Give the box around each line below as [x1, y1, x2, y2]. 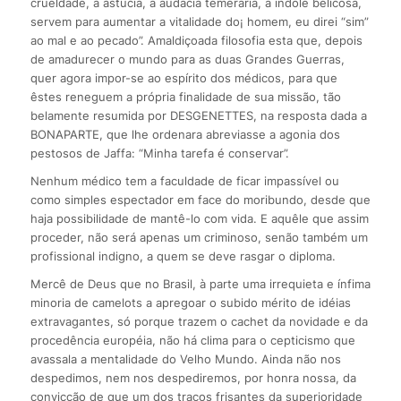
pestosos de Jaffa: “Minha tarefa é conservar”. [30, 146, 289, 161]
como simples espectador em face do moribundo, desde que [30, 192, 371, 208]
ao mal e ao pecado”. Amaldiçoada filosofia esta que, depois [30, 33, 363, 48]
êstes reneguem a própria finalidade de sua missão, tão [30, 90, 341, 105]
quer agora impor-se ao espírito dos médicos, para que [30, 71, 337, 86]
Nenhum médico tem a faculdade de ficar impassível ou [30, 174, 339, 189]
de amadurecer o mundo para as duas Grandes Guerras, [30, 52, 345, 67]
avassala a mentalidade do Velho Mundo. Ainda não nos [30, 352, 341, 367]
